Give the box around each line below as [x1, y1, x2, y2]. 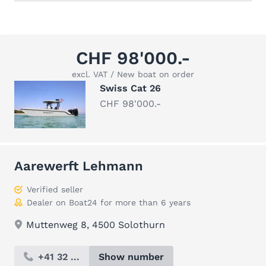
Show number [99, 251, 164, 262]
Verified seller [27, 185, 83, 194]
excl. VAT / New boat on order [72, 69, 194, 79]
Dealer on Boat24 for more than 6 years [27, 198, 191, 207]
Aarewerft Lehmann [14, 159, 143, 173]
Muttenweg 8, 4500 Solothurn [26, 219, 165, 230]
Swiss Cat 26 [100, 83, 161, 94]
